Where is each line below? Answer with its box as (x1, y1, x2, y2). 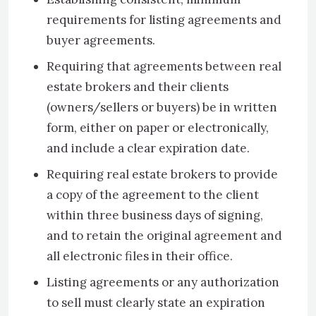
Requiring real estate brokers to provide (47, 166, 278, 182)
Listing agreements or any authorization (47, 274, 279, 290)
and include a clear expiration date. (47, 140, 250, 156)
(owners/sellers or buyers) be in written (47, 99, 277, 115)
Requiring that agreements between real (47, 59, 281, 74)
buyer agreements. (47, 32, 155, 48)
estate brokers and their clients (47, 79, 229, 95)
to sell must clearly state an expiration (47, 295, 265, 310)
